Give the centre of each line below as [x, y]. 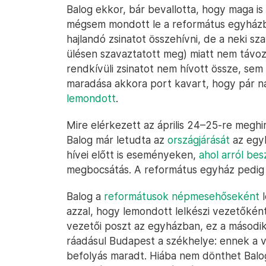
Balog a [85, 196]
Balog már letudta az [117, 140]
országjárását [199, 140]
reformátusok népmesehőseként [182, 196]
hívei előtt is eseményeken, [133, 155]
